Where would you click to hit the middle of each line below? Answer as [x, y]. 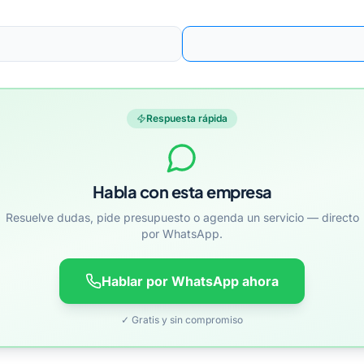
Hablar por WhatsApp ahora [190, 281]
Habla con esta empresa [182, 191]
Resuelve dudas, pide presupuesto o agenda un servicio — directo [182, 217]
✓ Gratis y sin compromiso [182, 320]
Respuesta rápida [187, 118]
